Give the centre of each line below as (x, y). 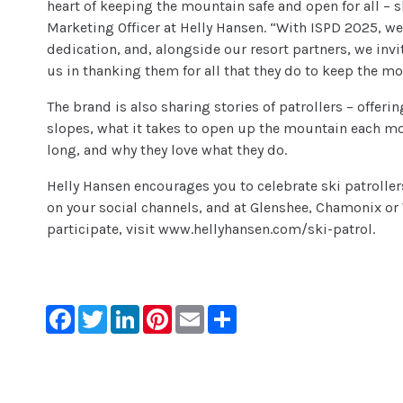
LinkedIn (167, 312)
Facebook (106, 312)
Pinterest (201, 312)
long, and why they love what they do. (167, 150)
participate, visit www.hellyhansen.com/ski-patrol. (211, 229)
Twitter (130, 312)
